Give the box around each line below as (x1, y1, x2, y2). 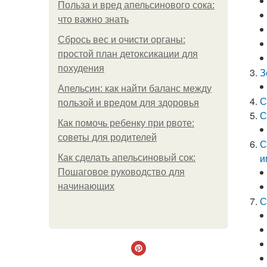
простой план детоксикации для (58, 49, 198, 59)
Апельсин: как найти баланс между (58, 83, 212, 94)
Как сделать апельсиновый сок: (58, 153, 195, 163)
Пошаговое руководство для (58, 167, 185, 177)
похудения (58, 63, 104, 73)
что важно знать (58, 14, 129, 24)
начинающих (58, 181, 114, 191)
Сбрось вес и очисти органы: (58, 35, 185, 45)
